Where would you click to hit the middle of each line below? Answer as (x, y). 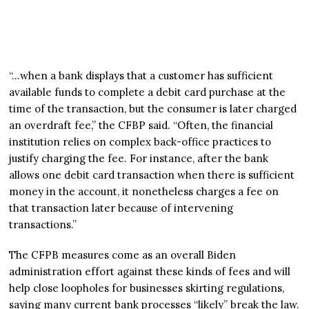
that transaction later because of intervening (121, 208)
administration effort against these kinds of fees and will (150, 271)
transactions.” (43, 224)
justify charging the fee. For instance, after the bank (139, 158)
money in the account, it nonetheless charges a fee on (144, 191)
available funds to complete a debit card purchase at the (148, 92)
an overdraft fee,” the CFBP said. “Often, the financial (141, 125)
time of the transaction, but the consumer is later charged (153, 108)
